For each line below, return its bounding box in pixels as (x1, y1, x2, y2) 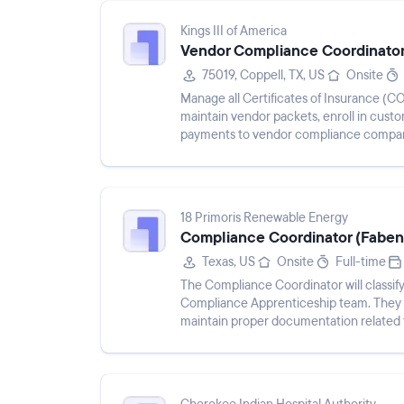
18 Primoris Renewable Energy (180, 209, 348, 226)
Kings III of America (180, 23, 287, 40)
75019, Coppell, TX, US (202, 67, 325, 84)
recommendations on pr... (180, 331, 322, 348)
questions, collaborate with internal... (180, 144, 382, 161)
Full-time (335, 253, 386, 271)
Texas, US (202, 253, 255, 271)
